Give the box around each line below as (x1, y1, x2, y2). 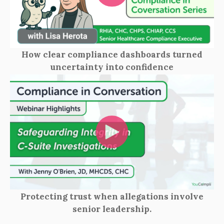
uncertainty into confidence (50, 61, 173, 73)
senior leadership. (72, 203, 151, 214)
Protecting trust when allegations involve (20, 190, 203, 202)
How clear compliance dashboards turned (21, 49, 202, 60)
